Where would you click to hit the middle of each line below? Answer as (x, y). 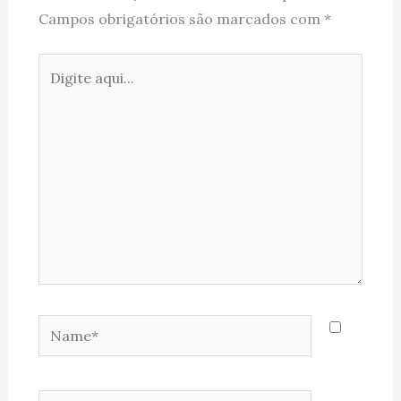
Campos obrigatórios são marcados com (181, 18)
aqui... (57, 91)
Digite (58, 65)
